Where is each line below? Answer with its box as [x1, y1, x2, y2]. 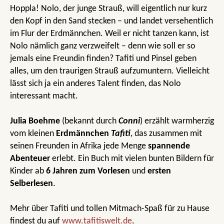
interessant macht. [10, 91, 78, 101]
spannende [148, 141, 190, 151]
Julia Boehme [10, 116, 60, 126]
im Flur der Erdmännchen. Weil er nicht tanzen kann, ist [10, 29, 209, 39]
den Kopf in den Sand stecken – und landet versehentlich [10, 16, 213, 26]
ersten [147, 166, 171, 176]
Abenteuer [10, 154, 50, 164]
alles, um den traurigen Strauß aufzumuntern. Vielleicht [10, 66, 209, 76]
